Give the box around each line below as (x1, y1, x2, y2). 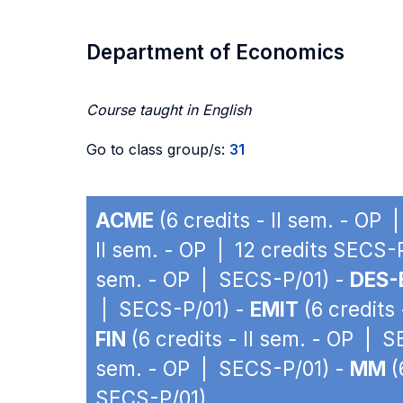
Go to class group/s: (86, 140, 229, 158)
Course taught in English (86, 101, 251, 119)
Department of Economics (86, 40, 345, 64)
